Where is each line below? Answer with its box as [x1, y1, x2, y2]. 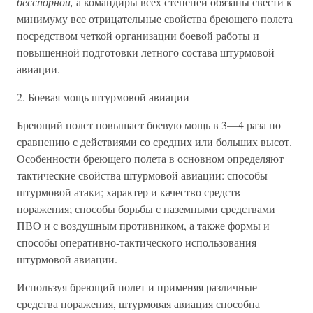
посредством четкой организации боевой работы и [17, 28, 259, 43]
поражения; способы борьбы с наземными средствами [17, 201, 275, 216]
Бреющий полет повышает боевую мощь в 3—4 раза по [17, 117, 281, 132]
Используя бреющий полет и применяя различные [17, 279, 257, 294]
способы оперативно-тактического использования [17, 235, 256, 249]
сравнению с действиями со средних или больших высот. [17, 134, 292, 149]
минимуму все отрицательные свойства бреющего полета [17, 11, 293, 26]
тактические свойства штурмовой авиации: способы [17, 168, 268, 182]
